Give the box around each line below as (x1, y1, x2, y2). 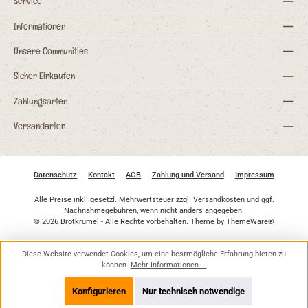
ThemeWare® (226, 217, 274, 226)
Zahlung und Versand (151, 170, 224, 179)
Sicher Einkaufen (14, 69, 75, 82)
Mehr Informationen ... (130, 260, 207, 269)
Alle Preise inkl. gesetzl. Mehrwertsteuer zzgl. (34, 195, 193, 204)
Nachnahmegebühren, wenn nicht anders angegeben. (64, 206, 244, 215)
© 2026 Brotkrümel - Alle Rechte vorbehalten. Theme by (34, 217, 226, 226)
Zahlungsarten (14, 93, 67, 107)
